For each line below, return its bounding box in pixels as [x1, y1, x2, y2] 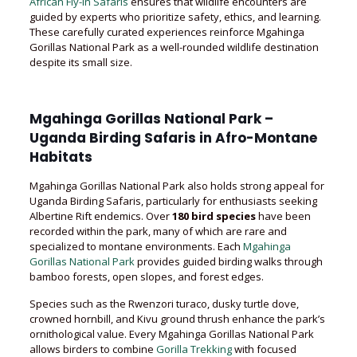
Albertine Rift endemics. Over [29, 209, 172, 223]
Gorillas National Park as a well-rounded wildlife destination [29, 40, 319, 54]
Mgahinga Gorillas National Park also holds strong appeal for [29, 178, 324, 193]
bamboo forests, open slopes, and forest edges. [29, 269, 264, 284]
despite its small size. [29, 55, 132, 69]
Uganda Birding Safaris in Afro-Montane [29, 128, 317, 147]
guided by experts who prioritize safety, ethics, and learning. [29, 10, 321, 24]
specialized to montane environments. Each [29, 239, 243, 253]
